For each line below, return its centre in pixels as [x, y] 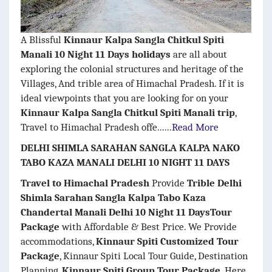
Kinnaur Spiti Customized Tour [167, 241]
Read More [195, 127]
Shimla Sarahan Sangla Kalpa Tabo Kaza [113, 197]
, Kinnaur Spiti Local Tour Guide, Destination [154, 256]
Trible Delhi [214, 183]
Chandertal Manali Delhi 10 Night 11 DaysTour [126, 212]
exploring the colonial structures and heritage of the [132, 69]
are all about [199, 54]
